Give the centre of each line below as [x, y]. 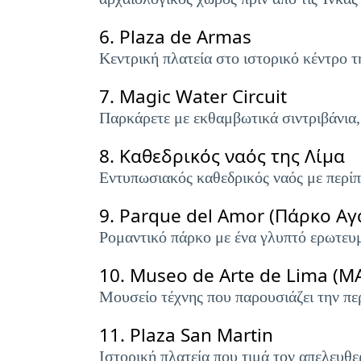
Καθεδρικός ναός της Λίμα [232, 156]
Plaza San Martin [201, 335]
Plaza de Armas [185, 37]
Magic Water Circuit [203, 96]
